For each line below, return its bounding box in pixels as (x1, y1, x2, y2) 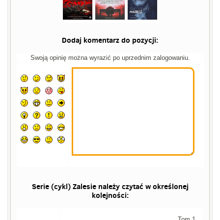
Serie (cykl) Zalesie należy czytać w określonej (31, 181, 189, 192)
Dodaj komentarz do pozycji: (62, 35, 158, 46)
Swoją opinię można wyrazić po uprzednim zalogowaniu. (30, 54, 190, 62)
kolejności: (91, 190, 129, 201)
